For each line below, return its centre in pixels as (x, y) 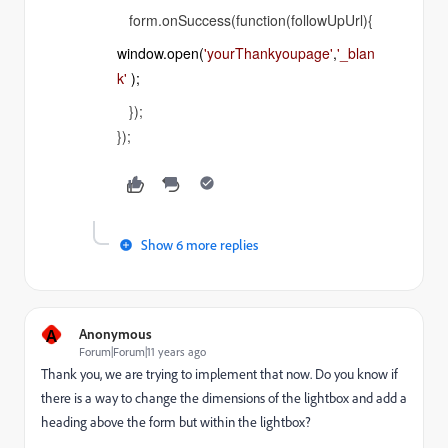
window (140, 53)
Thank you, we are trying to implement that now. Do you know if (219, 374)
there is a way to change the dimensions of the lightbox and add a (224, 398)
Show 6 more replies (199, 244)
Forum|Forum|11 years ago (142, 351)
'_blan (356, 53)
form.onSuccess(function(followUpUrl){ (245, 20)
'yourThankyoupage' (268, 53)
